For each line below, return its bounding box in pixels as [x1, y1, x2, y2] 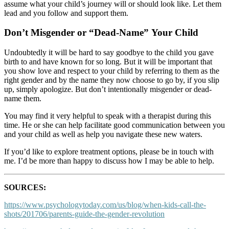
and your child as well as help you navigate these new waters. [4, 129, 202, 139]
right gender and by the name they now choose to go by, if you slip [4, 75, 219, 84]
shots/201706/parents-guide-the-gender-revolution [4, 209, 165, 218]
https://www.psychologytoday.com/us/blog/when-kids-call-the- [4, 200, 206, 209]
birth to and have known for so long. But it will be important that [4, 57, 212, 66]
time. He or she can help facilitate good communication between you [4, 120, 225, 129]
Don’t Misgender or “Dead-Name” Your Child [4, 27, 198, 38]
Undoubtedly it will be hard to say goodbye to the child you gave [4, 48, 214, 57]
